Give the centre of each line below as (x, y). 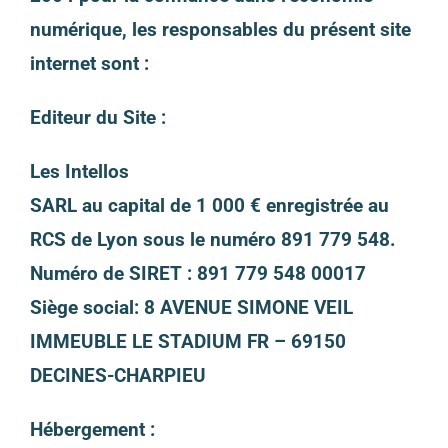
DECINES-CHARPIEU (117, 375)
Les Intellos (79, 171)
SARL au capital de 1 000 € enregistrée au (209, 205)
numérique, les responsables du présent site (220, 29)
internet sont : (89, 63)
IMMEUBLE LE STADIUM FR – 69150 (187, 341)
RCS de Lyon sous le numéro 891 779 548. (212, 239)
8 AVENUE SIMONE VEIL (248, 307)
